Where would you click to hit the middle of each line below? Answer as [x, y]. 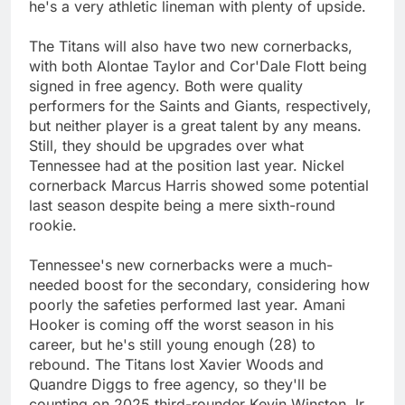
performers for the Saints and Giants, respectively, [200, 105]
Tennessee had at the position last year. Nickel [187, 165]
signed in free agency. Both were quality [166, 85]
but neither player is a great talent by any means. [195, 125]
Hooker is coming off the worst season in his [181, 324]
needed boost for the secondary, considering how [199, 284]
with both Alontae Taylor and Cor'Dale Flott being [198, 66]
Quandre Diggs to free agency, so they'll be [178, 384]
